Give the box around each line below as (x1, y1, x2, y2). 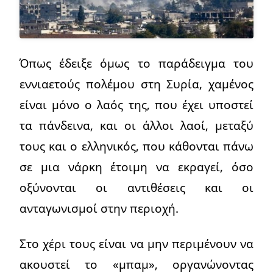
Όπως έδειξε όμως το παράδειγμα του (19, 55, 253, 72)
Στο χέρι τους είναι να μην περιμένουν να (19, 235, 253, 252)
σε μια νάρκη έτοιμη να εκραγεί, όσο (19, 158, 253, 175)
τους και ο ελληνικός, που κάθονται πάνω (19, 138, 253, 155)
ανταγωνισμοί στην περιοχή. (19, 200, 179, 217)
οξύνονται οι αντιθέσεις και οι (19, 179, 253, 196)
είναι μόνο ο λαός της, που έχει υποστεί (19, 96, 253, 113)
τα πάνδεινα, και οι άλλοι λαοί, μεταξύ (19, 117, 253, 134)
